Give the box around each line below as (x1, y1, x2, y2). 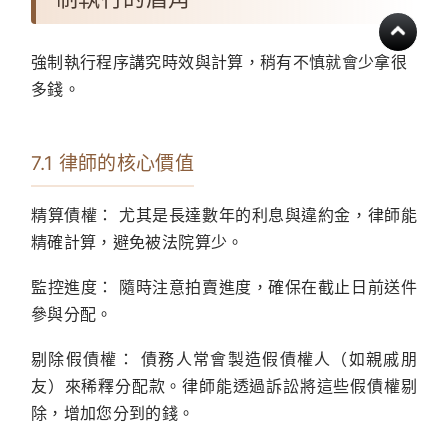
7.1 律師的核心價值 (31, 152, 195, 176)
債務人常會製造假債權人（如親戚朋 (134, 349, 417, 370)
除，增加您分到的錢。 (31, 403, 195, 424)
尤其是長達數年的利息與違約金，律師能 (113, 205, 417, 226)
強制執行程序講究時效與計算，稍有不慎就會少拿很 (31, 52, 408, 73)
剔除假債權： (31, 349, 135, 370)
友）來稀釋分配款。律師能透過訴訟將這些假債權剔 (31, 376, 417, 397)
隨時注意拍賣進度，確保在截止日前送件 (113, 277, 417, 298)
